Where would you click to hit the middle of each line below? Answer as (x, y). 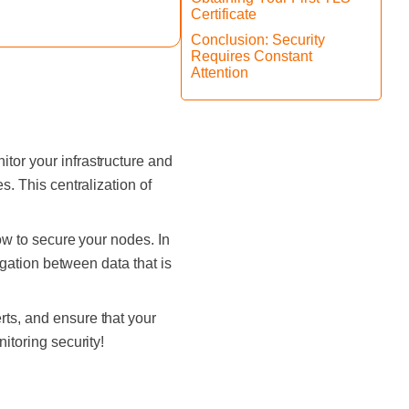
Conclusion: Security (258, 40)
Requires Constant (252, 56)
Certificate (224, 14)
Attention (220, 73)
